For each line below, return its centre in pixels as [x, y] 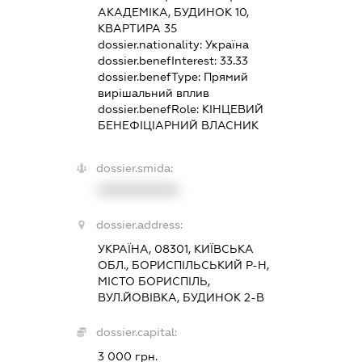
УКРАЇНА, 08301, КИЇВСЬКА [175, 248]
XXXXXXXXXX [138, 189]
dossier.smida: [134, 168]
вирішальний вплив [153, 93]
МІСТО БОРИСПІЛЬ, [154, 281]
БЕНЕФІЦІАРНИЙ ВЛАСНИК [178, 125]
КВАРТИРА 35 [137, 28]
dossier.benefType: [150, 76]
